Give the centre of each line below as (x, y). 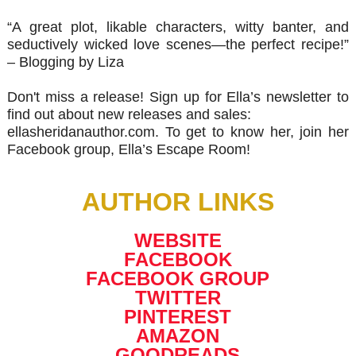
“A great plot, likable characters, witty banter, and (178, 27)
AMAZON (178, 335)
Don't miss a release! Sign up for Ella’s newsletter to (178, 97)
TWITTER (178, 297)
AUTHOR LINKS (178, 201)
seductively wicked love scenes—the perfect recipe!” (178, 44)
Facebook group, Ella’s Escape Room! (128, 149)
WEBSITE (178, 240)
